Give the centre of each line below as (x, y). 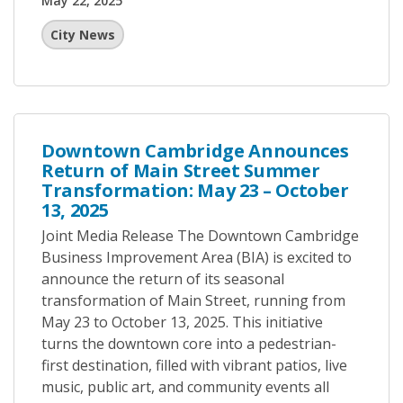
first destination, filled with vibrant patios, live (194, 365)
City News (83, 35)
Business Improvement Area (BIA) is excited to (197, 257)
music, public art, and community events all (185, 387)
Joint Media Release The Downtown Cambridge (200, 236)
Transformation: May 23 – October (195, 190)
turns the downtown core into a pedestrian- (189, 344)
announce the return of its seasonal (163, 279)
